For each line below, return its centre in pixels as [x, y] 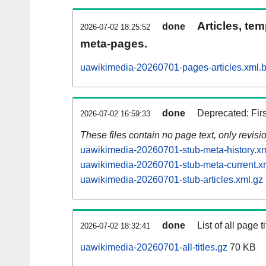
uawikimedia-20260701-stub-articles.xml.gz [172, 180]
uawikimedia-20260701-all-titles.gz [154, 248]
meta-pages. [114, 44]
